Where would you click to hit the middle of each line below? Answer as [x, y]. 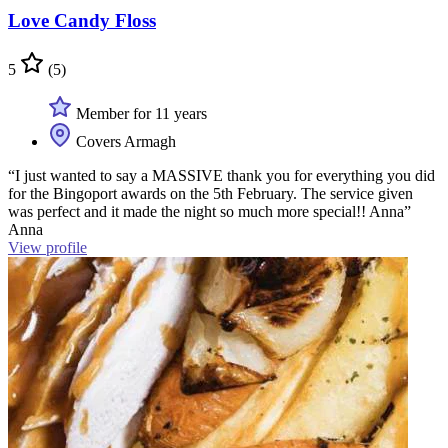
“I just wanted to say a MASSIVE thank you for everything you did [221, 175]
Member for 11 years [139, 113]
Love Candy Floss [82, 21]
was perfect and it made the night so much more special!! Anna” [209, 211]
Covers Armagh [124, 141]
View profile [47, 247]
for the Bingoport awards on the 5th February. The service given [210, 193]
